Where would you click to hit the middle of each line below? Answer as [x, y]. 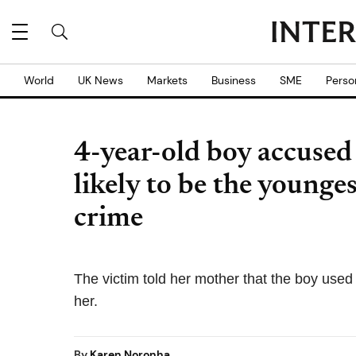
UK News [101, 80]
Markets [167, 80]
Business [234, 80]
